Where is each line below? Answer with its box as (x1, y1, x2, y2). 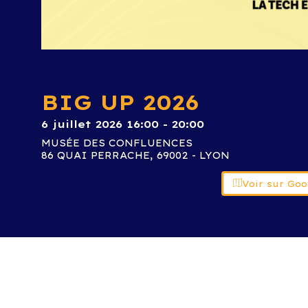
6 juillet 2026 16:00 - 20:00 (41, 118, 204, 131)
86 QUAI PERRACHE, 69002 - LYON (41, 149, 230, 162)
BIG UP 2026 (41, 89, 199, 115)
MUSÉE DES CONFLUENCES (41, 137, 192, 150)
